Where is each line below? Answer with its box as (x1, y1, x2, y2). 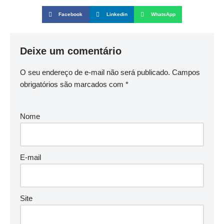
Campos (172, 68, 200, 77)
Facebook (58, 11, 83, 17)
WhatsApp (150, 11, 175, 17)
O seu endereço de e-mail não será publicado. (20, 68, 170, 77)
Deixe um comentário (20, 45, 121, 57)
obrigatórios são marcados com (20, 80, 125, 89)
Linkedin (106, 11, 127, 17)
